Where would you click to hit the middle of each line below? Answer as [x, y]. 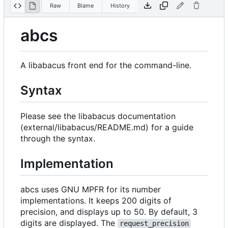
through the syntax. [58, 138]
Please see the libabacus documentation [98, 116]
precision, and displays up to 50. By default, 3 [109, 212]
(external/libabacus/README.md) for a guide [107, 127]
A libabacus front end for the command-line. [106, 65]
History [120, 5]
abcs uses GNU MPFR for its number [91, 190]
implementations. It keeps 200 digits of [96, 201]
